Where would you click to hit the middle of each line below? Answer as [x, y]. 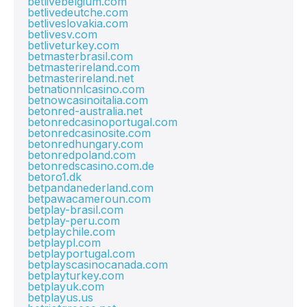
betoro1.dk [54, 177]
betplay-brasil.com [75, 210]
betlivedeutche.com [78, 12]
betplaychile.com [71, 232]
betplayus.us [60, 297]
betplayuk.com [66, 286]
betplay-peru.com [74, 221]
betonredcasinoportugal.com [102, 122]
